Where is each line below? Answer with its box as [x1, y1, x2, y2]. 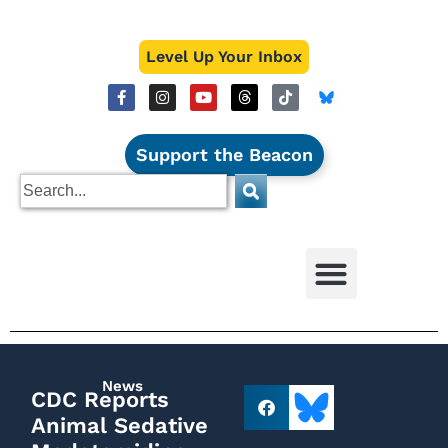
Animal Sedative [31, 413, 208, 438]
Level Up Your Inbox [146, 47, 302, 66]
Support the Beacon [135, 144, 313, 165]
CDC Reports [31, 387, 169, 412]
